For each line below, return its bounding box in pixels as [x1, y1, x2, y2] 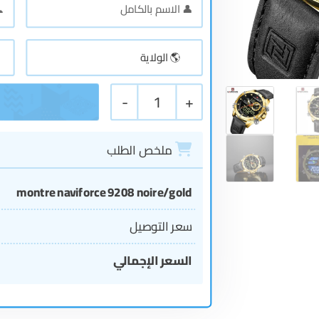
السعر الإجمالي [113, 249, 192, 272]
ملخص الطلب [107, 139, 175, 162]
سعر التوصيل [130, 215, 192, 238]
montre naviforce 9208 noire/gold [16, 181, 192, 204]
